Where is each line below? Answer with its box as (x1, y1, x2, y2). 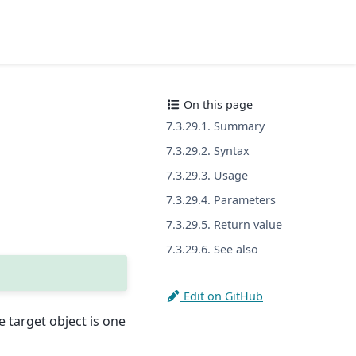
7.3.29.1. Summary (166, 118, 265, 133)
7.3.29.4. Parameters (166, 192, 276, 207)
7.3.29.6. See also (166, 242, 258, 257)
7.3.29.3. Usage (166, 168, 248, 183)
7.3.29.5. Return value (166, 217, 282, 232)
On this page (180, 97, 253, 112)
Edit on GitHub (180, 288, 263, 304)
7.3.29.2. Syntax (166, 143, 250, 158)
